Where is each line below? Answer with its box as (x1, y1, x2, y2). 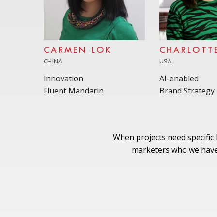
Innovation (44, 73, 83, 84)
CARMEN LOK (44, 46, 112, 55)
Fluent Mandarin (44, 85, 104, 96)
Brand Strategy (159, 85, 215, 96)
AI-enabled (159, 73, 199, 84)
